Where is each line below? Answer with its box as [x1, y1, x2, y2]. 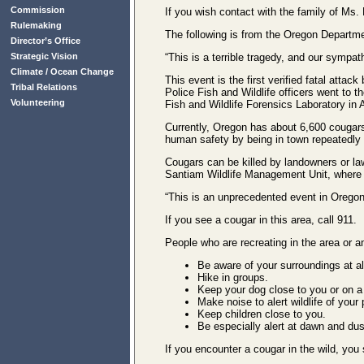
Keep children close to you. [197, 307, 326, 320]
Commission [11, 5, 65, 15]
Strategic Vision [11, 51, 78, 61]
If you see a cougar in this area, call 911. [165, 213, 357, 226]
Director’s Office [11, 36, 80, 45]
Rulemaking [11, 20, 62, 30]
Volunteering [11, 97, 65, 107]
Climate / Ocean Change [11, 67, 114, 76]
